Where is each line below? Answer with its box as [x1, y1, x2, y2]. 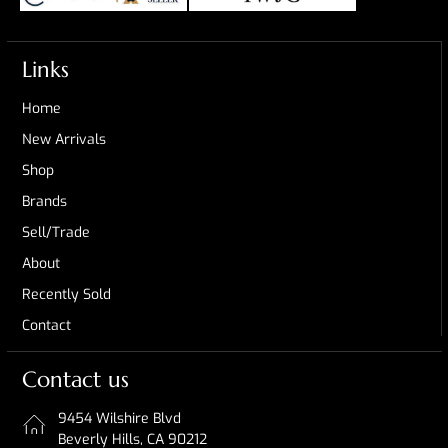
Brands [21, 192, 67, 212]
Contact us [21, 366, 129, 394]
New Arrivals [21, 130, 106, 150]
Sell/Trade [21, 223, 90, 243]
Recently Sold [21, 285, 111, 305]
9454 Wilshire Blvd [57, 409, 181, 429]
